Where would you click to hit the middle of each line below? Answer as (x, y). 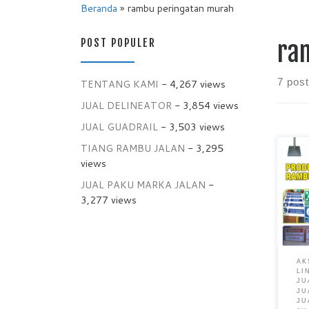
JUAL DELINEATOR (126, 105)
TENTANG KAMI (120, 83)
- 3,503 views (191, 126)
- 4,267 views (192, 83)
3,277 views (109, 199)
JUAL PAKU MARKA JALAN (143, 184)
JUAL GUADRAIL (119, 126)
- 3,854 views (205, 105)
